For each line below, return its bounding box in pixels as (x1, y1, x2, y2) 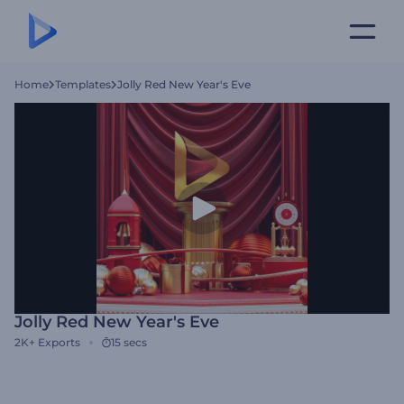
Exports (38, 335, 80, 349)
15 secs (111, 335, 147, 349)
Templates (55, 78, 111, 91)
